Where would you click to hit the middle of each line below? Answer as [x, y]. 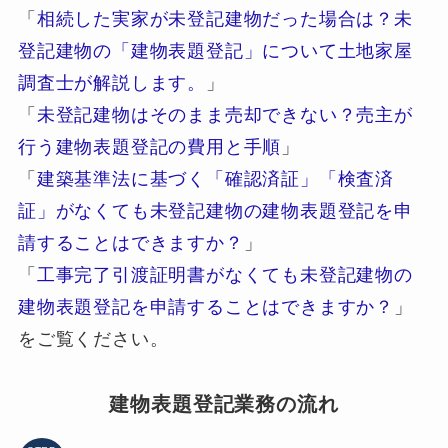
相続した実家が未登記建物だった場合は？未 [224, 19]
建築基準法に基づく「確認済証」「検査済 [215, 179]
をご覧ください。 [93, 339]
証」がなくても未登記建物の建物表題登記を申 [215, 211]
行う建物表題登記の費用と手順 [149, 147]
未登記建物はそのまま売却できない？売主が [224, 115]
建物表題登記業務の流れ [224, 404]
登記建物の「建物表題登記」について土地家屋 [215, 51]
